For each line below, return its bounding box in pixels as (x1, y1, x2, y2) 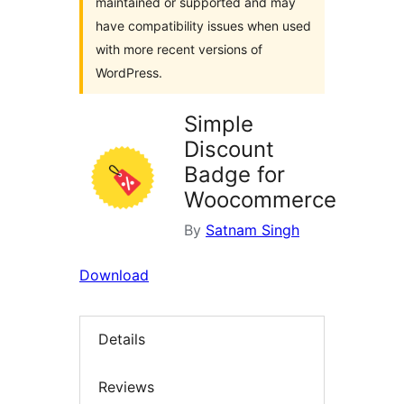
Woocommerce (184, 187, 336, 213)
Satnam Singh (206, 221, 299, 239)
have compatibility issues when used (96, 18, 311, 33)
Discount (184, 136, 274, 162)
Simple (184, 111, 253, 137)
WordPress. (96, 65, 162, 80)
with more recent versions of (96, 41, 262, 57)
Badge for (184, 161, 285, 188)
